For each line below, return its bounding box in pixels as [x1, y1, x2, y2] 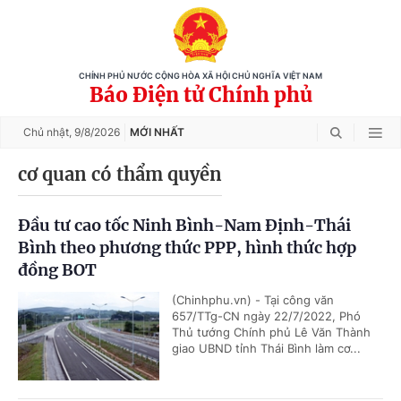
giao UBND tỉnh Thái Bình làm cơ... [172, 341, 361, 355]
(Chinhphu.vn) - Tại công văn [172, 293, 334, 307]
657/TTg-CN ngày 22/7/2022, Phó [172, 309, 361, 323]
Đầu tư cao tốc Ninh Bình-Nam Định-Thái [18, 215, 351, 235]
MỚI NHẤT [130, 125, 184, 139]
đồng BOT [18, 260, 97, 280]
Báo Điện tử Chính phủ [89, 82, 312, 107]
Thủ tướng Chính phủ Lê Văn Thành [172, 325, 371, 339]
